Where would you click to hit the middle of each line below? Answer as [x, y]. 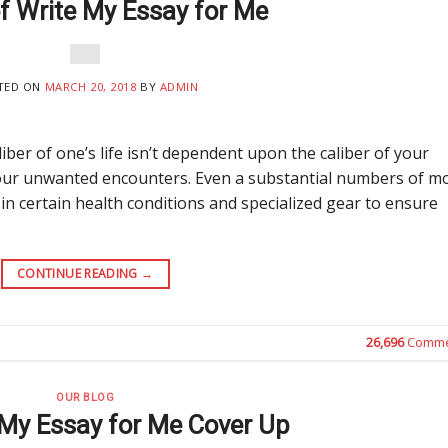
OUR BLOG [85, 398]
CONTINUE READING [79, 274]
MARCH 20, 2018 [90, 87]
